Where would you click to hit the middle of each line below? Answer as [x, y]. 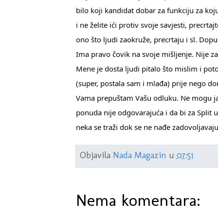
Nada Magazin [139, 155]
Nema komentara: [138, 200]
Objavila [96, 155]
